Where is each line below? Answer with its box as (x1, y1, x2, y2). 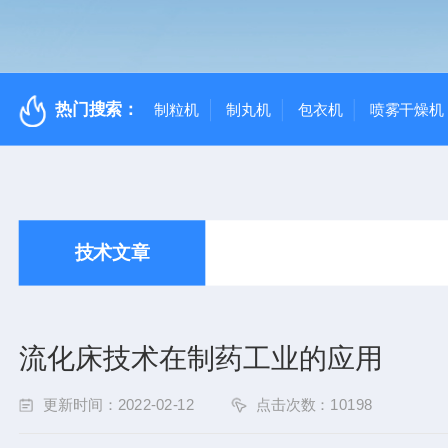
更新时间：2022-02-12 (42, 396, 195, 413)
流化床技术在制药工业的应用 (18, 342, 383, 374)
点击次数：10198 (255, 396, 373, 413)
